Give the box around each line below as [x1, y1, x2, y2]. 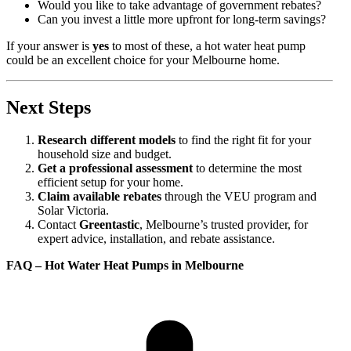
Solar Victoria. [38, 204, 109, 218]
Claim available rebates [38, 190, 161, 204]
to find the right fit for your [175, 133, 311, 147]
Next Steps [6, 96, 91, 118]
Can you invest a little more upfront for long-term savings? [38, 12, 326, 26]
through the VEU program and [161, 190, 317, 204]
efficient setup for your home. [38, 175, 183, 190]
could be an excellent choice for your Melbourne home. [6, 52, 280, 67]
